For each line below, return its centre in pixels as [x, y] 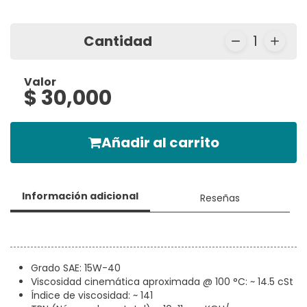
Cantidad [118, 41]
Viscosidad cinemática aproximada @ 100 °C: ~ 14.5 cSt [163, 282]
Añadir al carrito [160, 143]
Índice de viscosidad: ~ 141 [93, 296]
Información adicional [80, 196]
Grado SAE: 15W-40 [77, 268]
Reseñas [220, 198]
